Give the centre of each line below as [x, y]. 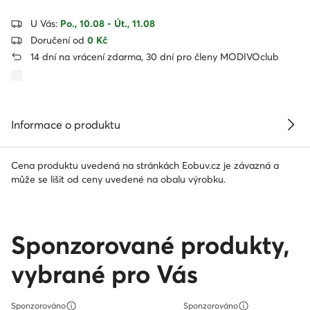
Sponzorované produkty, [151, 245]
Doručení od [59, 40]
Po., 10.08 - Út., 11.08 [108, 23]
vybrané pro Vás [104, 274]
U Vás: [44, 23]
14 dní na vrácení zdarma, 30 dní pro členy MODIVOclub [155, 56]
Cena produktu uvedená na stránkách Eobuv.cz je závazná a [145, 165]
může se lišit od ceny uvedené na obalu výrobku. [118, 179]
